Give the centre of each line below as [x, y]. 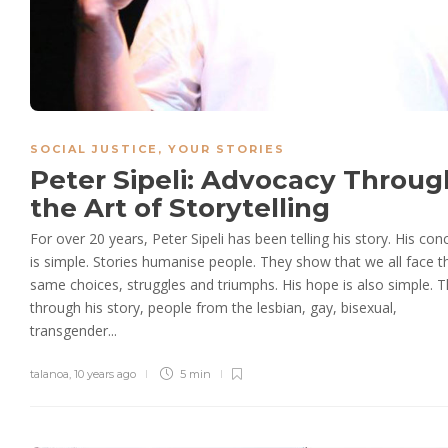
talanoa [49, 374]
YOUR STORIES [226, 149]
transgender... [73, 331]
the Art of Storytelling [183, 208]
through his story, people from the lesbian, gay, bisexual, [213, 308]
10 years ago [105, 374]
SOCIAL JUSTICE [94, 149]
